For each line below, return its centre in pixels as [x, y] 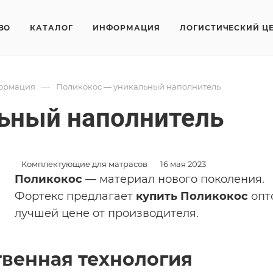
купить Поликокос [192, 196]
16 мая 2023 [183, 164]
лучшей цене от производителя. [107, 213]
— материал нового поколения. [173, 179]
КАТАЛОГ [52, 27]
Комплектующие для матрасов [84, 164]
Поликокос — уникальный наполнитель [138, 87]
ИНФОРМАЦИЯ [126, 27]
